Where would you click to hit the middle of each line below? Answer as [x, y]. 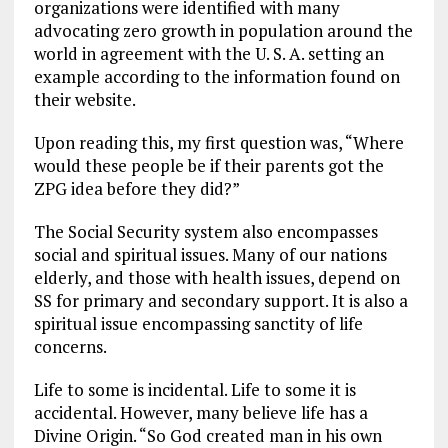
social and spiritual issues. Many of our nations [210, 254]
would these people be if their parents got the [208, 165]
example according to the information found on [216, 76]
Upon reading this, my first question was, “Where [218, 142]
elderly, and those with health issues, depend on [216, 277]
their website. [84, 99]
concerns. [70, 346]
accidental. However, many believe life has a [200, 412]
